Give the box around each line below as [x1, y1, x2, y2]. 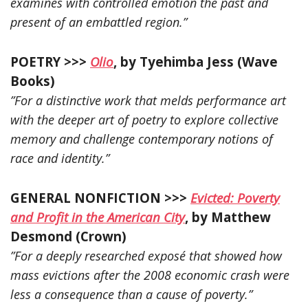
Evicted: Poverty [190, 188, 280, 206]
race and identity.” [10, 149, 109, 166]
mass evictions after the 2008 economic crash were [10, 266, 289, 283]
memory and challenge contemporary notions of [10, 130, 273, 147]
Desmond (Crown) [10, 227, 126, 245]
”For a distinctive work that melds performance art [10, 91, 286, 109]
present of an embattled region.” [10, 13, 187, 30]
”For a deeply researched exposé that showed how [10, 247, 282, 264]
